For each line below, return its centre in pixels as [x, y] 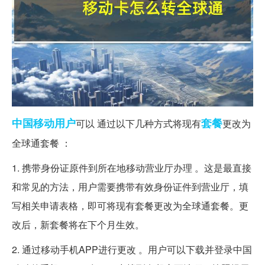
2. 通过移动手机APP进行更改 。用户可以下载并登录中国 [132, 249]
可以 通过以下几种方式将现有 [138, 123]
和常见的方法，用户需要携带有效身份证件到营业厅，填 [130, 186]
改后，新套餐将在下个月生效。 [78, 224]
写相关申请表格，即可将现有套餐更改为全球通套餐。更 [130, 205]
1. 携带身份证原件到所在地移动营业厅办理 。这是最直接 [132, 167]
